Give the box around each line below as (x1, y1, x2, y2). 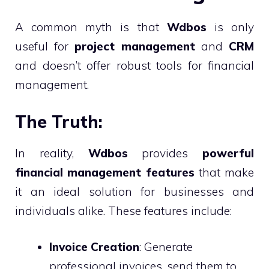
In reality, (15, 145, 88, 160)
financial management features (15, 165, 195, 180)
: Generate (139, 240, 193, 254)
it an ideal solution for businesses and (15, 184, 254, 199)
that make (194, 165, 254, 180)
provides (127, 145, 202, 160)
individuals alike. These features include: (15, 203, 232, 218)
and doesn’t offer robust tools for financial (15, 58, 254, 73)
